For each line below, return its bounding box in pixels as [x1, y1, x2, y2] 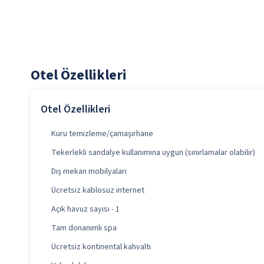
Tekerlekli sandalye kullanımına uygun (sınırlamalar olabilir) [51, 147, 255, 159]
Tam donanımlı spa [51, 222, 117, 235]
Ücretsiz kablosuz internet [51, 184, 144, 197]
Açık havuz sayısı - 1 [51, 203, 120, 216]
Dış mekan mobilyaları [51, 166, 127, 178]
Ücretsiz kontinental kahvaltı [51, 241, 151, 253]
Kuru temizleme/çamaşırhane [51, 128, 153, 140]
